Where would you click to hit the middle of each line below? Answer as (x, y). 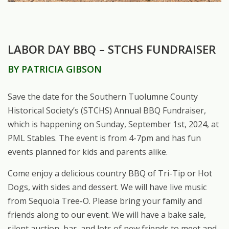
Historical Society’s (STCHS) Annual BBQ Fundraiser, (107, 110)
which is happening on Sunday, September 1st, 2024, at (113, 124)
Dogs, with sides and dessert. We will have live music (107, 187)
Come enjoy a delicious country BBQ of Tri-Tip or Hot (110, 173)
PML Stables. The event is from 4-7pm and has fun (104, 138)
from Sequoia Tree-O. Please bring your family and (105, 201)
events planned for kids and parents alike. (88, 152)
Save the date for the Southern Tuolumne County (103, 96)
